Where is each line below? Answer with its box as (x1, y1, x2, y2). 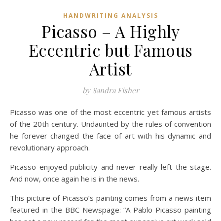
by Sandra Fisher (82, 85, 139, 95)
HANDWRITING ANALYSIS (63, 11, 158, 20)
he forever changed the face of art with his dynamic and (10, 131, 211, 141)
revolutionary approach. (10, 143, 90, 152)
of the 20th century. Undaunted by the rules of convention (10, 119, 211, 129)
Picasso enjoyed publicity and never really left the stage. (10, 162, 211, 172)
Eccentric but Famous (28, 39, 193, 61)
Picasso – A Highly (41, 20, 180, 42)
